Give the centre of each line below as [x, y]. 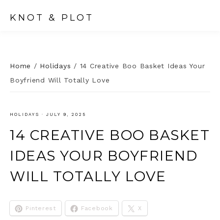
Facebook [97, 208]
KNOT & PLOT [52, 18]
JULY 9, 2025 [66, 114]
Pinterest [41, 208]
